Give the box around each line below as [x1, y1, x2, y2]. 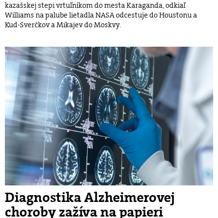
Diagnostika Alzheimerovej [5, 189, 175, 207]
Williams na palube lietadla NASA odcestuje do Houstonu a [5, 10, 197, 20]
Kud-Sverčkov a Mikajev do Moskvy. [5, 20, 121, 30]
